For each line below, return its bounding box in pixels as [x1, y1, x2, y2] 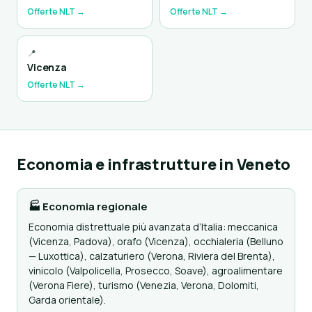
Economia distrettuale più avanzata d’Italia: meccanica [29, 220, 278, 233]
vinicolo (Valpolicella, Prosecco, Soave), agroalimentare [29, 264, 283, 277]
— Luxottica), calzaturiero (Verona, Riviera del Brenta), [29, 249, 275, 263]
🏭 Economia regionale [29, 199, 148, 214]
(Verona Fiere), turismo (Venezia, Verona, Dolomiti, [29, 279, 259, 292]
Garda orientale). [29, 293, 106, 306]
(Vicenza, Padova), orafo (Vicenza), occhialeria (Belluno [29, 235, 283, 248]
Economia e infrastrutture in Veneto [17, 154, 290, 175]
